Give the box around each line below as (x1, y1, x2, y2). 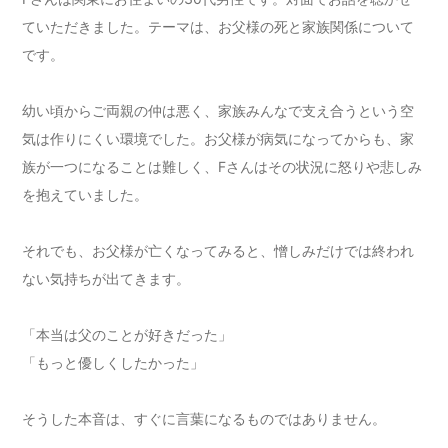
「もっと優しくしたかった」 (22, 354, 205, 372)
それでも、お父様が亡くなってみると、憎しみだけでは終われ (22, 242, 415, 260)
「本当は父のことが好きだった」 (22, 326, 233, 344)
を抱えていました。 (22, 186, 149, 204)
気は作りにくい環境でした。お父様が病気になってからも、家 (22, 130, 415, 148)
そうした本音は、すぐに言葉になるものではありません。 (22, 410, 387, 428)
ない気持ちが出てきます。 (22, 270, 191, 288)
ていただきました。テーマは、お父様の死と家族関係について (22, 18, 415, 36)
